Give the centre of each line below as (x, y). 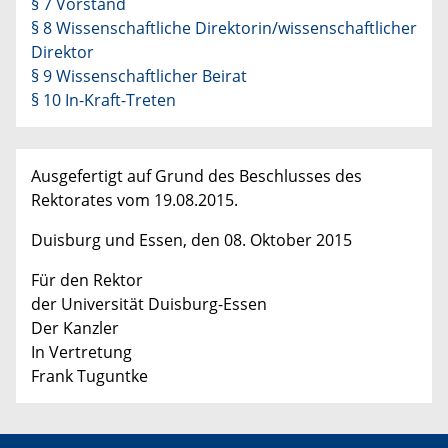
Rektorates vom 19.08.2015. (134, 199)
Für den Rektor (87, 279)
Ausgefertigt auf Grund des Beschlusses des (196, 175)
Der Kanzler (75, 327)
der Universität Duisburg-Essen (149, 303)
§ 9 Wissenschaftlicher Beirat (139, 75)
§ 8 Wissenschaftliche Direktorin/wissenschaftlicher (224, 27)
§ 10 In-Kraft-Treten (103, 99)
